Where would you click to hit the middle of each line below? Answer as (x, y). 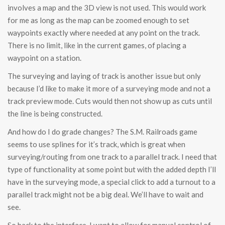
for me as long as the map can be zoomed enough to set (98, 20)
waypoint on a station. (44, 58)
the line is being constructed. (55, 114)
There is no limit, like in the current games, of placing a (97, 45)
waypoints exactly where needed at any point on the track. (104, 33)
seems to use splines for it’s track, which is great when (96, 144)
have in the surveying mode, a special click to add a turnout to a (111, 182)
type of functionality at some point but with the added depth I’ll (112, 170)
